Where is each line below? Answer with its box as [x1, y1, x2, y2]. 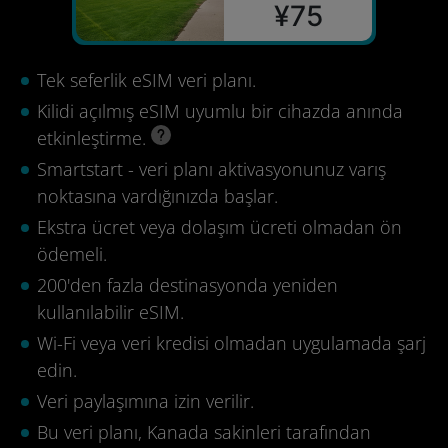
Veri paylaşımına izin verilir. [37, 389, 254, 413]
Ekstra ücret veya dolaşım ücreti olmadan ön [37, 215, 402, 239]
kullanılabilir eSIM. [37, 300, 184, 324]
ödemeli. [37, 242, 107, 266]
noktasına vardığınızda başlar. [37, 184, 278, 208]
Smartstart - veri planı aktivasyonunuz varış [37, 157, 386, 181]
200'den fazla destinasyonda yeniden [37, 273, 338, 297]
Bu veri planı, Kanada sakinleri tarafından [37, 420, 371, 444]
